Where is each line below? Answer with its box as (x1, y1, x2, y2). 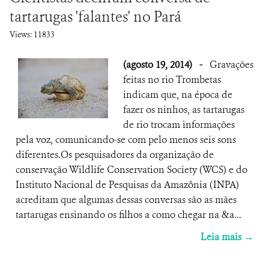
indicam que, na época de (123, 88, 232, 101)
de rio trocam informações (123, 118, 235, 131)
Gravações (210, 58, 253, 71)
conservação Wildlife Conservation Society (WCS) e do (16, 163, 247, 176)
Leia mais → (201, 231, 253, 243)
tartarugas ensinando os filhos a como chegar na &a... (16, 208, 241, 221)
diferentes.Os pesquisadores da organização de (16, 148, 214, 161)
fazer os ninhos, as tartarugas (123, 103, 244, 116)
